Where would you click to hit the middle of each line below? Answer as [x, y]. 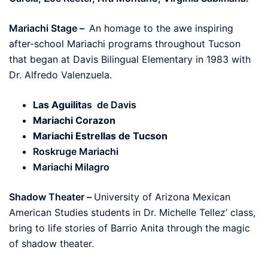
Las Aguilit [57, 104]
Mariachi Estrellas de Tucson [100, 135]
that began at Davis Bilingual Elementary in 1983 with [130, 59]
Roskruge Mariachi [76, 151]
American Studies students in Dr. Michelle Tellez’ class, [132, 212]
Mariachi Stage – [49, 28]
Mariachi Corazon [74, 120]
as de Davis [110, 104]
